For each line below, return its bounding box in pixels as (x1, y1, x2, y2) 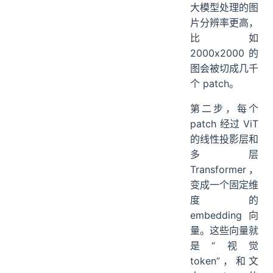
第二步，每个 (190, 102, 258, 115)
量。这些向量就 (190, 224, 258, 237)
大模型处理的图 (190, 1, 258, 14)
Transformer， (190, 163, 258, 176)
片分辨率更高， (190, 16, 258, 29)
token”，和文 (190, 255, 258, 268)
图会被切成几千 (190, 62, 258, 75)
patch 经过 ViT (190, 118, 258, 130)
